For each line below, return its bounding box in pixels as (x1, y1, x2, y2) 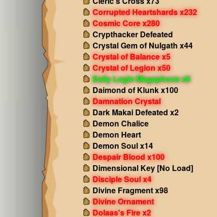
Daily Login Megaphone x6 (92, 73, 190, 84)
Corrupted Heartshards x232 (92, 6, 197, 17)
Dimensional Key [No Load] (92, 162, 193, 173)
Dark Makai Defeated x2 (92, 107, 179, 118)
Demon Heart (92, 129, 141, 140)
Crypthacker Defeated (92, 29, 173, 40)
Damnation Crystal (92, 95, 161, 107)
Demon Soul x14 (92, 140, 153, 151)
